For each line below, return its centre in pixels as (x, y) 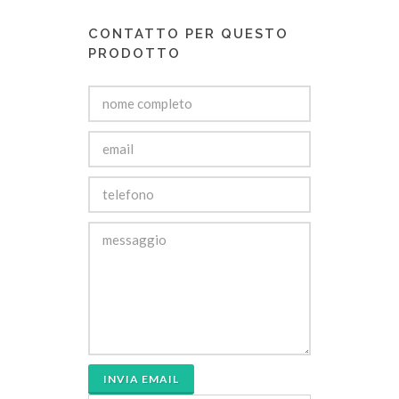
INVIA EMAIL (141, 379)
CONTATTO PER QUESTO (188, 34)
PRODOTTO (134, 53)
